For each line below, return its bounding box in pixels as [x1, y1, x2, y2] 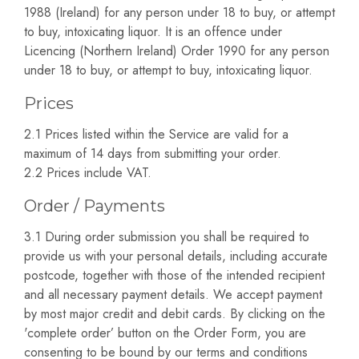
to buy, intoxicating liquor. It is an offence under [24, 22, 282, 42]
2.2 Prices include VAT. [24, 163, 151, 182]
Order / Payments [24, 196, 165, 216]
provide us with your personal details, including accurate [24, 246, 328, 265]
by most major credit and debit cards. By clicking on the [24, 304, 325, 323]
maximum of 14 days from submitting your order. [24, 143, 281, 163]
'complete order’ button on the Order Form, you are [24, 323, 306, 342]
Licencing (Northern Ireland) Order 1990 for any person [24, 42, 329, 61]
